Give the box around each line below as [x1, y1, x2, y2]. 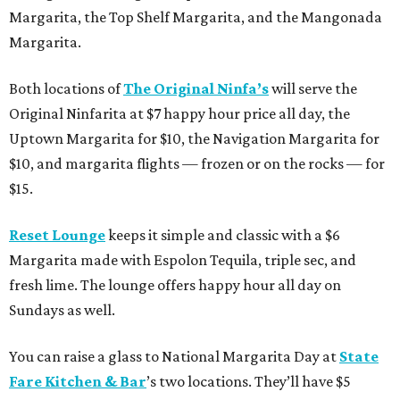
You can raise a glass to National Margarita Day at [9, 346, 339, 365]
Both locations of [9, 79, 123, 97]
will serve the [269, 79, 357, 97]
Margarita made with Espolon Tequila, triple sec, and [9, 250, 356, 269]
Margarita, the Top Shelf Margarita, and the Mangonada [9, 7, 382, 26]
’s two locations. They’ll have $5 [146, 371, 351, 390]
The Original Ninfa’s [123, 79, 269, 97]
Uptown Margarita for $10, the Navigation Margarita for [9, 129, 379, 147]
